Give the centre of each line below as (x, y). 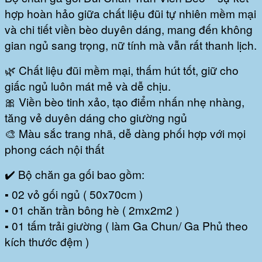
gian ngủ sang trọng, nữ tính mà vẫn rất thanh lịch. (131, 44)
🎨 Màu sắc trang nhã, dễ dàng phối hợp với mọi (125, 133)
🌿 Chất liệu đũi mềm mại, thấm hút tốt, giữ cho (122, 70)
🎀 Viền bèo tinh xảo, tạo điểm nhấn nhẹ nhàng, (125, 101)
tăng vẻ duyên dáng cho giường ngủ (96, 117)
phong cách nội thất (54, 149)
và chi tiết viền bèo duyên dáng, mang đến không (129, 29)
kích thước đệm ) (47, 241)
